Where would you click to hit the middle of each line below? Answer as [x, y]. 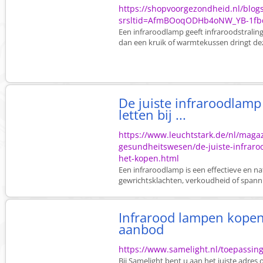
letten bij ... [153, 115]
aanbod [141, 229]
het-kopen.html [149, 159]
